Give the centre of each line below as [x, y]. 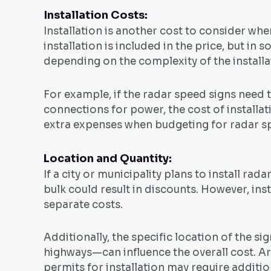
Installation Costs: [96, 15]
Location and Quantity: [108, 158]
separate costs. [83, 204]
